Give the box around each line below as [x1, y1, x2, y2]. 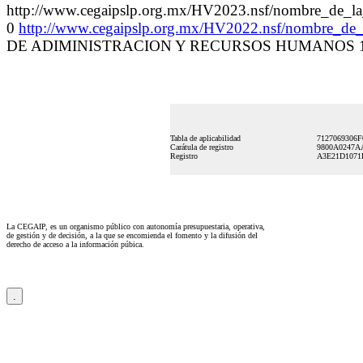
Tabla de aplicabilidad [170, 134, 241, 143]
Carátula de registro [170, 143, 233, 152]
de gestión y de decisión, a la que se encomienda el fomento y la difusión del [6, 231, 258, 240]
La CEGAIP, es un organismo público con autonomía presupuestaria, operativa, [6, 222, 265, 231]
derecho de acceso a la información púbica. [6, 240, 144, 249]
